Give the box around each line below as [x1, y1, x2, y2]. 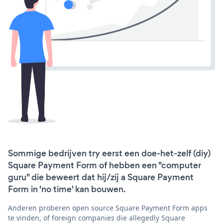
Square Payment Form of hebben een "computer [8, 159, 201, 171]
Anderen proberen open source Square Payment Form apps [8, 203, 208, 213]
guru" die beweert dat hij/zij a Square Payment [8, 171, 194, 183]
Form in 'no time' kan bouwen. [8, 183, 126, 195]
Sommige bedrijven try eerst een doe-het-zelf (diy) [8, 147, 211, 159]
